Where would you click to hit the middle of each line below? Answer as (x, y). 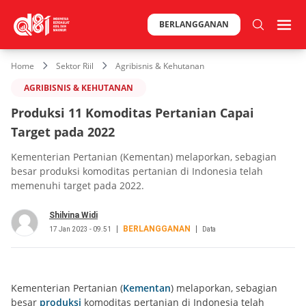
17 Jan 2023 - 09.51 (80, 229)
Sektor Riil (75, 66)
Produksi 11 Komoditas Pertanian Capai (133, 112)
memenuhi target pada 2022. (78, 185)
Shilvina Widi (73, 215)
